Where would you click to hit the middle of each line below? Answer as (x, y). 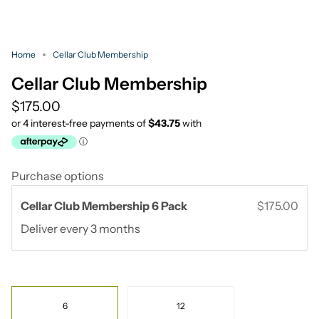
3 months (115, 229)
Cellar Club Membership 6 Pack (105, 205)
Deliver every (56, 229)
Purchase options (58, 176)
